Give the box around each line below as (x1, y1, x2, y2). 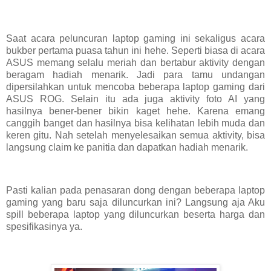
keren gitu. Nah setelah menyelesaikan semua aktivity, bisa (6, 129, 265, 140)
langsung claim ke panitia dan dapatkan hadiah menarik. (6, 142, 250, 152)
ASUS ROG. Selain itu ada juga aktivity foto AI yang (6, 93, 265, 104)
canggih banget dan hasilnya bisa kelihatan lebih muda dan (6, 117, 265, 128)
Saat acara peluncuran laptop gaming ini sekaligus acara (6, 33, 265, 44)
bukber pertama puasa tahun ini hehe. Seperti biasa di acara (6, 45, 265, 56)
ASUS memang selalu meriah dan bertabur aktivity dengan (6, 57, 265, 68)
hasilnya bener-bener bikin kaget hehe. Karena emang (6, 105, 265, 116)
